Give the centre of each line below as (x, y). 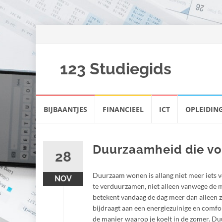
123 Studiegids (115, 69)
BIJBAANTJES (65, 109)
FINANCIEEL (123, 109)
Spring (46, 99)
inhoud (47, 121)
